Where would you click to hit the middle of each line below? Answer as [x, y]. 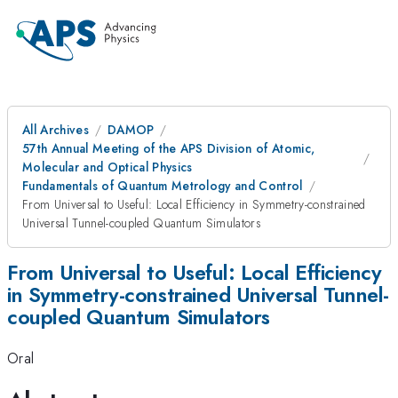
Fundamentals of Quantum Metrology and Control [163, 186]
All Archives [56, 130]
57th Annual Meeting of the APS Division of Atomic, [169, 148]
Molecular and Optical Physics [107, 167]
